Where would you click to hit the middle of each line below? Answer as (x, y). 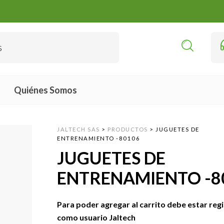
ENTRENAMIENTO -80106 (99, 138)
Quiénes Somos (45, 90)
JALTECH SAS (78, 129)
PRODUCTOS (128, 129)
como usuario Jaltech (96, 217)
